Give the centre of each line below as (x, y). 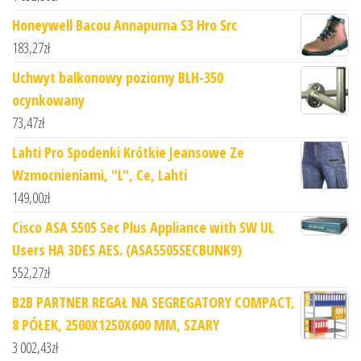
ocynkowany (48, 100)
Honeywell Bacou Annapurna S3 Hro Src (124, 25)
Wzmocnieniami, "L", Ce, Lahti (100, 175)
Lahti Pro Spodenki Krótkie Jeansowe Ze (128, 153)
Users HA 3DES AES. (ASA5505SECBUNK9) (127, 250)
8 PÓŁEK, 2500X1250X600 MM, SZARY (116, 325)
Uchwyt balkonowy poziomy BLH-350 (118, 78)
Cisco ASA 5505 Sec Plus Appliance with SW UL (143, 228)
